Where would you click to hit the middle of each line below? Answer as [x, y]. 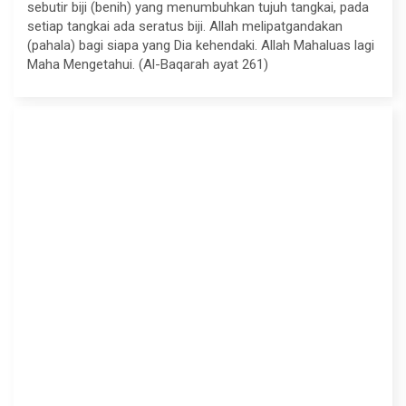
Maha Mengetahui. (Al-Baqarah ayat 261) [148, 64]
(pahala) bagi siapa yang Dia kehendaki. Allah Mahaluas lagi [201, 45]
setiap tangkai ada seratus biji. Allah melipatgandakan [185, 26]
